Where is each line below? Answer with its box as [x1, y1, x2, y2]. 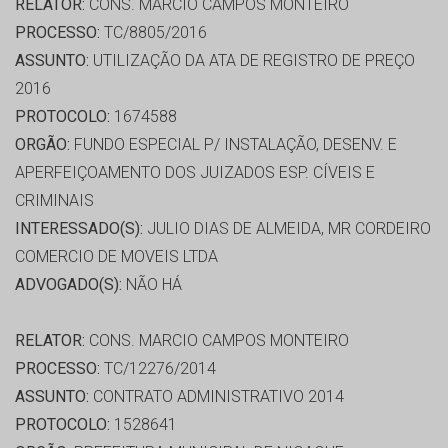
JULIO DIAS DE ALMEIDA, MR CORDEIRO [143, 219, 431, 239]
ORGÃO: [15, 135, 70, 155]
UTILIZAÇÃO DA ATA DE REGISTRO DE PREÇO [89, 51, 415, 71]
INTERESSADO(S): [15, 219, 143, 239]
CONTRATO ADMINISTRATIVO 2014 [89, 387, 344, 407]
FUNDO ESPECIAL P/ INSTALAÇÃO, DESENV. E [70, 135, 397, 155]
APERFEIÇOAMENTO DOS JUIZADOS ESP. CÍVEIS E [15, 163, 375, 183]
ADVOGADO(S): [15, 275, 122, 295]
